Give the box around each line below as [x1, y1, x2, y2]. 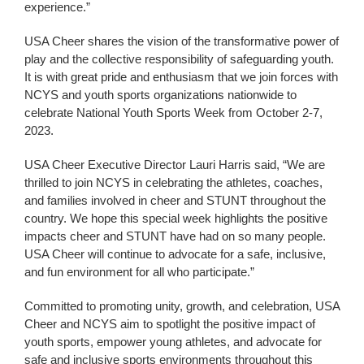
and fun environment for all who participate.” [24, 264, 254, 279]
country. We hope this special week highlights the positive [24, 210, 327, 225]
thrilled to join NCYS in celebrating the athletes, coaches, [24, 175, 323, 189]
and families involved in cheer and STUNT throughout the [24, 193, 326, 207]
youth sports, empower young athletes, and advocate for [24, 334, 322, 349]
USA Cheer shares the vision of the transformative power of [24, 33, 339, 48]
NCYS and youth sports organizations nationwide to [24, 87, 297, 102]
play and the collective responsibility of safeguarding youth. [24, 51, 334, 66]
